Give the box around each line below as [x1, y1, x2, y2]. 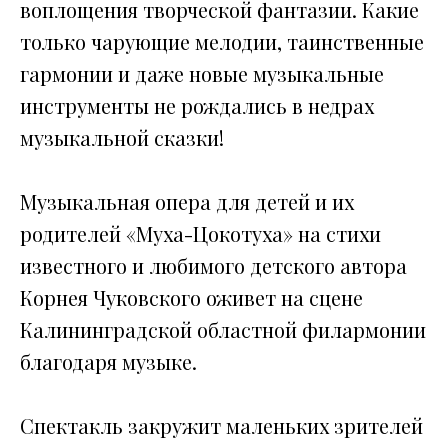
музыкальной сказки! [20, 123, 224, 151]
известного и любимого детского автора [20, 251, 407, 279]
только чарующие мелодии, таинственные [20, 27, 424, 55]
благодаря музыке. [20, 347, 197, 375]
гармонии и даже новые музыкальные [20, 59, 384, 87]
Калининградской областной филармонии [20, 315, 426, 343]
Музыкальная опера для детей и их [20, 187, 354, 215]
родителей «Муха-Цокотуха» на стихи [20, 219, 381, 247]
